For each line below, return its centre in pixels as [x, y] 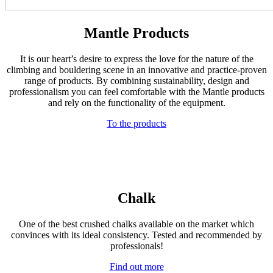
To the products [136, 123]
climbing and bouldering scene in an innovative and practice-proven [136, 69]
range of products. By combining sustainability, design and [136, 80]
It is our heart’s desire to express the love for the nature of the [136, 58]
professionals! [136, 246]
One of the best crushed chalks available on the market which [136, 224]
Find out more [136, 266]
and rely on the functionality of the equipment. [136, 102]
